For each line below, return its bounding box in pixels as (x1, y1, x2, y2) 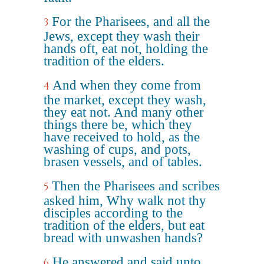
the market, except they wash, (44, 93, 206, 107)
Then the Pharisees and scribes (52, 179, 220, 193)
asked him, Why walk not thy (44, 193, 206, 208)
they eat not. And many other (44, 105, 204, 120)
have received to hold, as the (44, 130, 200, 144)
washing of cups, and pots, (44, 142, 191, 157)
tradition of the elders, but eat (44, 218, 204, 233)
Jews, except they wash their (44, 29, 200, 44)
